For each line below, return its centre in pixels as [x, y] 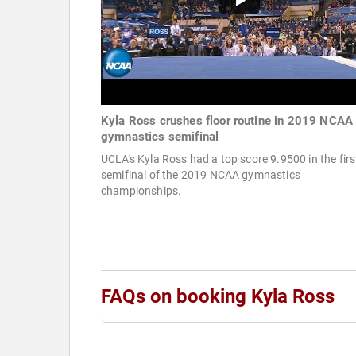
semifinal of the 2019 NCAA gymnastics [201, 175]
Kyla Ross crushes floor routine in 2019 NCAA [227, 121]
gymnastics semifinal [160, 137]
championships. [141, 191]
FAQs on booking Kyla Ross [218, 297]
